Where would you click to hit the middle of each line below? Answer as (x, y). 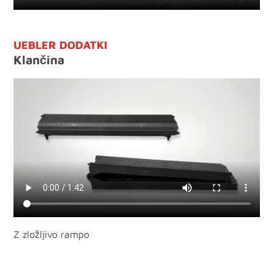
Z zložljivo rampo (52, 234)
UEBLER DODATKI (61, 45)
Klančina (39, 60)
